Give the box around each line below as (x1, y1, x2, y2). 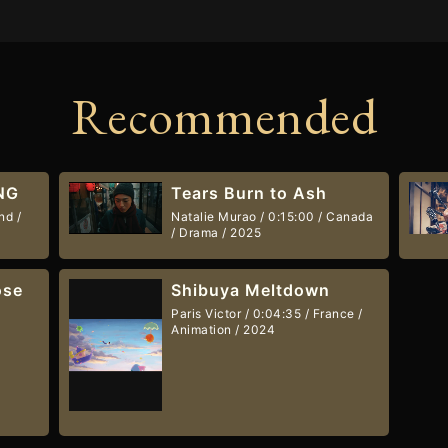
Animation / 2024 (171, 322, 276, 338)
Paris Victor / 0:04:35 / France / (171, 306, 363, 322)
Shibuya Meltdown (171, 280, 331, 301)
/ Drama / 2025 (171, 224, 262, 240)
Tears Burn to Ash (171, 182, 328, 203)
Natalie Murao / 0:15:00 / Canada (171, 208, 374, 224)
